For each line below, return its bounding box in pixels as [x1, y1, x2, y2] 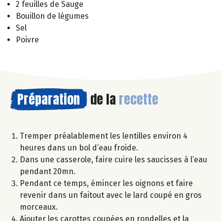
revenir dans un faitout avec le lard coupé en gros [20, 190, 202, 200]
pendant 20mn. [20, 166, 77, 176]
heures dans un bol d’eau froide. [20, 143, 140, 152]
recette [119, 89, 158, 109]
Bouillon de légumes [16, 11, 89, 21]
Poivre [16, 35, 39, 44]
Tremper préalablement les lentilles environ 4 [20, 131, 187, 141]
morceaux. [20, 202, 60, 212]
